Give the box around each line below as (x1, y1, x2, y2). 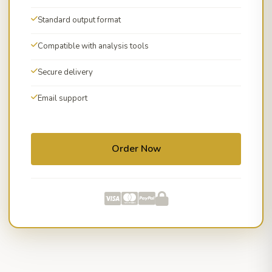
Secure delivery (38, 67, 93, 78)
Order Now (111, 141, 161, 155)
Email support (38, 93, 87, 104)
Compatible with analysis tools (38, 41, 149, 52)
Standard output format (38, 15, 121, 25)
